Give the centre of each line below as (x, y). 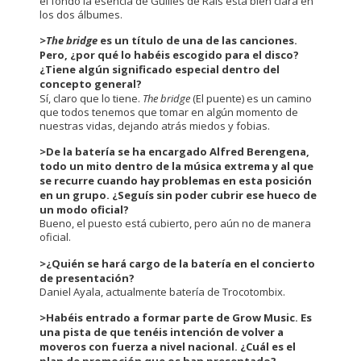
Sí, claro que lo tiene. (91, 99)
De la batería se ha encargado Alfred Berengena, (178, 152)
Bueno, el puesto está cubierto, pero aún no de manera (175, 224)
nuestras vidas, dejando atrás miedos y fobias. (155, 126)
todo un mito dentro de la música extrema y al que (176, 166)
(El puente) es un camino (251, 99)
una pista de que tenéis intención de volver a (162, 332)
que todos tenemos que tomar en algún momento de (169, 112)
